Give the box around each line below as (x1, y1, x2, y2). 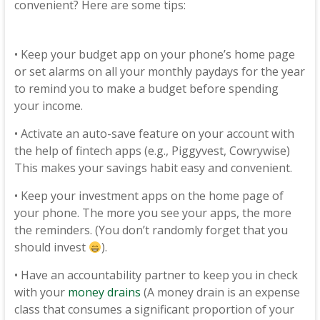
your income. (14, 98, 83, 114)
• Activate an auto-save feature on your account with (14, 126, 294, 141)
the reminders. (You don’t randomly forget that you (14, 222, 288, 238)
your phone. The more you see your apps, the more (14, 205, 291, 221)
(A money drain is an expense (140, 284, 300, 300)
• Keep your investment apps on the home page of (14, 188, 284, 204)
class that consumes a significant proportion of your (14, 301, 294, 317)
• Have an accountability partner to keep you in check (14, 267, 298, 283)
